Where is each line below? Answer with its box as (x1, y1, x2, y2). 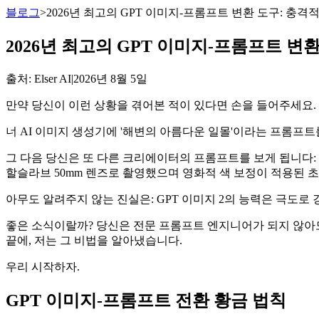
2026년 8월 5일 (73, 72, 147, 85)
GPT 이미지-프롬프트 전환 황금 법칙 (6, 291, 286, 310)
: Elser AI (28, 72, 71, 85)
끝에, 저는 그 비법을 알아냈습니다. (6, 234, 182, 246)
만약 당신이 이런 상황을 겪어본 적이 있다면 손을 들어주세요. (6, 98, 316, 111)
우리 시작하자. (6, 260, 80, 273)
